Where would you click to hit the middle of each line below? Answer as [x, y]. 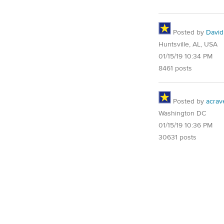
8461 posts [175, 69]
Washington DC [182, 114]
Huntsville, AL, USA [188, 45]
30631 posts [177, 138]
